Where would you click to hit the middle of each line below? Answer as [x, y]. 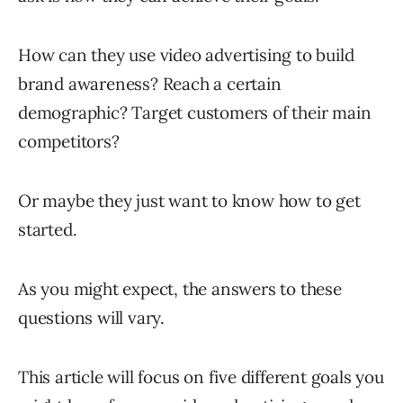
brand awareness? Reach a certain [150, 84]
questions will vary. [92, 318]
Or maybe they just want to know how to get [189, 201]
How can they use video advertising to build [186, 55]
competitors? [69, 142]
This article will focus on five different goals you [201, 377]
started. [48, 230]
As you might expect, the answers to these [180, 289]
